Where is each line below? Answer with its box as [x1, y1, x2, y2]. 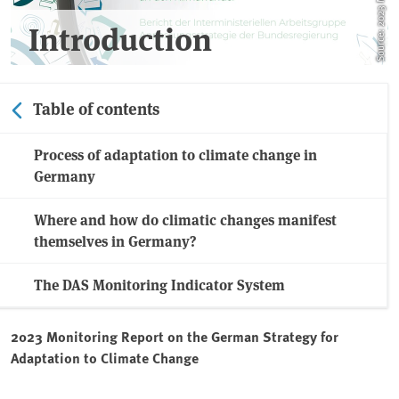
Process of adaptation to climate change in [34, 144, 317, 166]
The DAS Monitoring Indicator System [34, 274, 285, 296]
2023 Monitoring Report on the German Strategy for [11, 326, 338, 347]
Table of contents [33, 96, 159, 120]
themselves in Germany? [34, 231, 197, 252]
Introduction [28, 15, 212, 61]
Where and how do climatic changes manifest [34, 209, 337, 231]
